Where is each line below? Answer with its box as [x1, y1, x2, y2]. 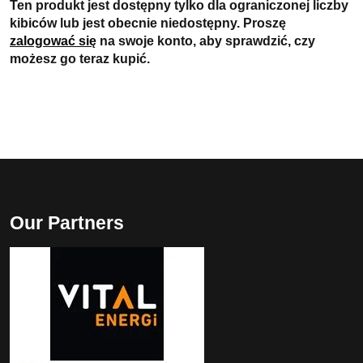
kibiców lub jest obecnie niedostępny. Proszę [10, 16, 286, 30]
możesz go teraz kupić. [10, 52, 150, 66]
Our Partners [10, 212, 124, 233]
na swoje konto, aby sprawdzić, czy [96, 34, 315, 48]
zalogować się [10, 34, 96, 48]
